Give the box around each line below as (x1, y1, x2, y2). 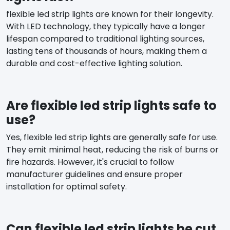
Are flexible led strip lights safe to (6, 97, 217, 114)
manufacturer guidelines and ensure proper (6, 168, 183, 180)
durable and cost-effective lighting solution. (6, 57, 182, 69)
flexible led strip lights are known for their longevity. (6, 8, 214, 20)
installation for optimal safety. (6, 180, 127, 193)
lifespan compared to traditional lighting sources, (6, 32, 204, 45)
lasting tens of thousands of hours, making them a (6, 45, 207, 57)
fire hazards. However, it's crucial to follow (6, 156, 174, 168)
